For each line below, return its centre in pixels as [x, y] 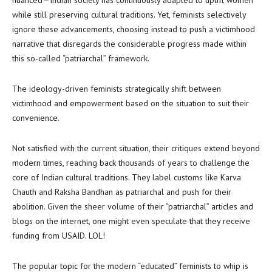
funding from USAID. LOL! [59, 236]
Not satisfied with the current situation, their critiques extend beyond [136, 148]
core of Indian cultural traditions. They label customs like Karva [127, 177]
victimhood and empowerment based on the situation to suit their [131, 103]
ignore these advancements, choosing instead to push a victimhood [134, 29]
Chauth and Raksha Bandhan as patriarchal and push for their [122, 192]
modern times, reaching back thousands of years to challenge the [131, 163]
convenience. [36, 118]
